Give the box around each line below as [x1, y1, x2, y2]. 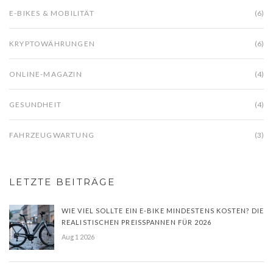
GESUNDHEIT [9, 99, 62, 109]
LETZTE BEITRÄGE [9, 175, 115, 188]
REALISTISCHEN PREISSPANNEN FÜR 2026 [62, 218, 212, 226]
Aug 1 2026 [62, 232, 94, 241]
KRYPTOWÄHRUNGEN [9, 38, 95, 48]
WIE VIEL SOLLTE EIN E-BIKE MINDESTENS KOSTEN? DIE [62, 206, 264, 214]
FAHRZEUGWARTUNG [9, 130, 94, 140]
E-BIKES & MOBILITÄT [9, 8, 94, 18]
